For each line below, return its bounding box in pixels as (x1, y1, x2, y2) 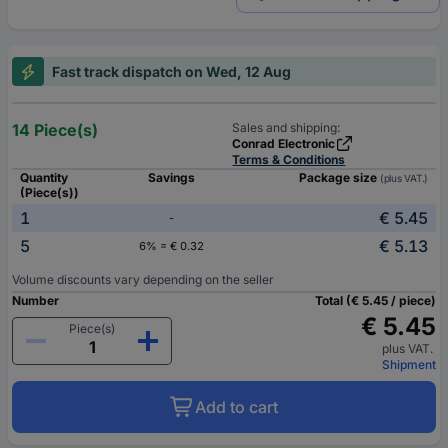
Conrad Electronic (232, 136, 336, 152)
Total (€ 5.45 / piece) (315, 293, 436, 309)
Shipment (382, 357, 436, 373)
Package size (298, 170, 380, 186)
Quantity (20, 170, 68, 186)
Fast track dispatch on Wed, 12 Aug (52, 63, 291, 81)
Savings (147, 170, 195, 186)
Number (12, 293, 59, 309)
